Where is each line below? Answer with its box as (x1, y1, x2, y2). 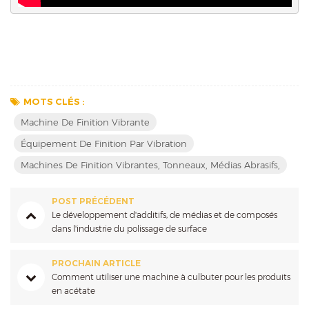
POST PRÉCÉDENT (52, 196, 134, 207)
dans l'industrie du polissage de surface (52, 223, 207, 235)
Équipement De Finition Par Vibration (21, 138, 187, 150)
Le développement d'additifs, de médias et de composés (52, 210, 277, 221)
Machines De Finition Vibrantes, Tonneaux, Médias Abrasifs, (21, 159, 280, 171)
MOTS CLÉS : (23, 96, 85, 108)
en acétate (52, 286, 95, 297)
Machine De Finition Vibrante (21, 117, 150, 128)
